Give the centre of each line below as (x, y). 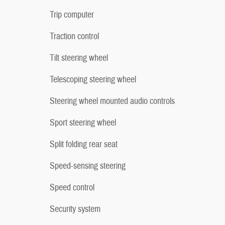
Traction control (74, 36)
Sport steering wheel (83, 123)
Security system (75, 209)
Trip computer (72, 15)
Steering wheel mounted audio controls (112, 101)
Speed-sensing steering (88, 166)
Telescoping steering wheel (93, 79)
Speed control (72, 187)
